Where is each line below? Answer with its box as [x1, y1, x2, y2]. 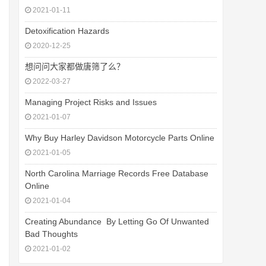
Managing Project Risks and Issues [25, 97, 157, 107]
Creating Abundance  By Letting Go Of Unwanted [25, 217, 209, 226]
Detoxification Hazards [25, 26, 109, 36]
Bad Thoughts [25, 229, 78, 239]
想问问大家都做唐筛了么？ [25, 62, 125, 71]
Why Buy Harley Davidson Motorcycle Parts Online [25, 133, 214, 142]
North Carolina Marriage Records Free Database [25, 169, 208, 178]
